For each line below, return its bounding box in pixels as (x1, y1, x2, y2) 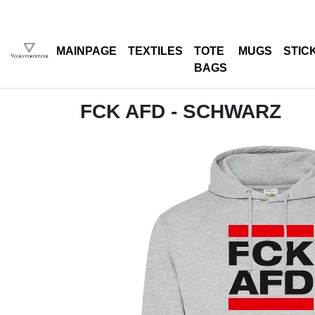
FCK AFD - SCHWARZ (80, 101, 281, 122)
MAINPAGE (56, 45, 117, 57)
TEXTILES (128, 45, 183, 57)
